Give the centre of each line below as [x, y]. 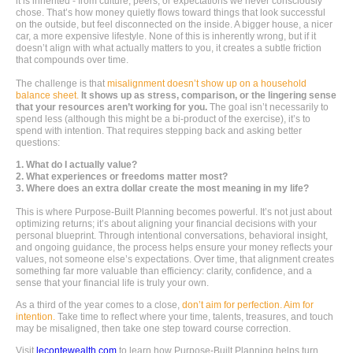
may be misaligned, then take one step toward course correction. [153, 328]
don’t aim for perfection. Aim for [248, 305]
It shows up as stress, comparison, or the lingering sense [209, 95]
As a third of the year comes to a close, [99, 305]
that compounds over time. [72, 59]
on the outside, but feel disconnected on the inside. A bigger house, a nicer [174, 24]
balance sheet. [47, 95]
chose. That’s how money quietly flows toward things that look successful [171, 12]
